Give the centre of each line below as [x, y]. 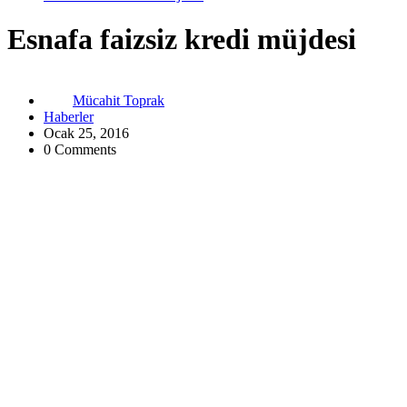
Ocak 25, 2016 [86, 133]
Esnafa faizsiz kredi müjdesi [182, 40]
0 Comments [80, 149]
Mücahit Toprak [119, 100]
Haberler [69, 116]
